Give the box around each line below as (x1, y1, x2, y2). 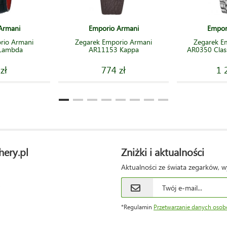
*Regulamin (121, 203, 154, 211)
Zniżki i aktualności (121, 144, 204, 159)
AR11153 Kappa (88, 45, 139, 54)
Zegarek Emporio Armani (75, 37, 152, 47)
